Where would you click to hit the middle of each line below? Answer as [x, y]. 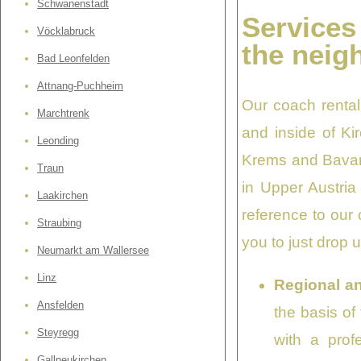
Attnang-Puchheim [80, 86]
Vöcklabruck [66, 31]
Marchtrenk [63, 114]
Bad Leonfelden [73, 59]
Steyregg [58, 333]
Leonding [58, 141]
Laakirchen [62, 196]
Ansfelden [60, 305]
